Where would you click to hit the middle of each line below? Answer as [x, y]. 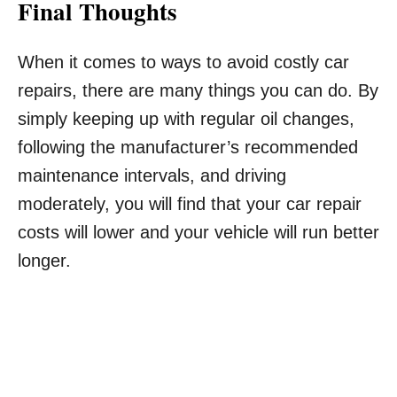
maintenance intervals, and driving [152, 175]
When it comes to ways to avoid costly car [183, 62]
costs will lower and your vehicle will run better [198, 232]
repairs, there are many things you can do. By [198, 90]
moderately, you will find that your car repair [190, 204]
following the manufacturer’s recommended [188, 147]
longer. [44, 261]
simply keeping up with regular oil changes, [186, 119]
